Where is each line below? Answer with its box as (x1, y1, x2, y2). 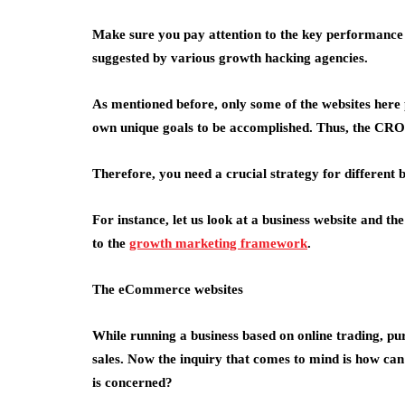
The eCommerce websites (92, 282, 243, 297)
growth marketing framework (129, 236, 307, 250)
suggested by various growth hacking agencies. (92, 51, 368, 65)
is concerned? (92, 375, 173, 390)
